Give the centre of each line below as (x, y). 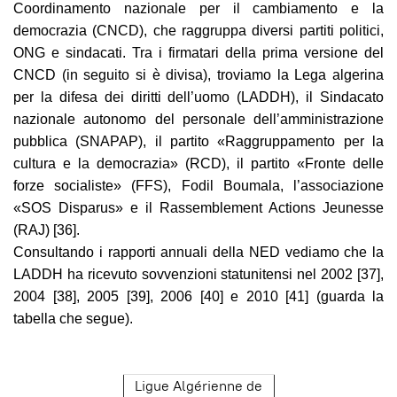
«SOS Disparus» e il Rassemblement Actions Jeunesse (198, 207)
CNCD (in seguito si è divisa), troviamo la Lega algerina (198, 74)
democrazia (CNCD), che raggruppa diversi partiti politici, (198, 30)
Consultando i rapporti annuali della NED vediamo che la (198, 252)
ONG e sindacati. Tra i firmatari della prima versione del (198, 52)
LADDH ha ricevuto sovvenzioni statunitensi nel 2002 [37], (198, 274)
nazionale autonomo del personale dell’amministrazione (198, 119)
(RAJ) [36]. (47, 230)
